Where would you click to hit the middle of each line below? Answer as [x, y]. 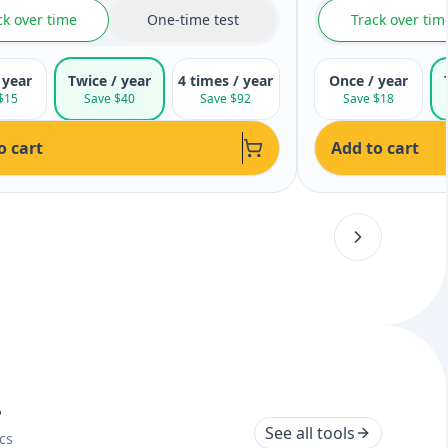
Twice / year [109, 80]
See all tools [310, 433]
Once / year [368, 80]
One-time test [192, 19]
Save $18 [368, 98]
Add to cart [375, 148]
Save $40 [109, 98]
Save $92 [226, 98]
